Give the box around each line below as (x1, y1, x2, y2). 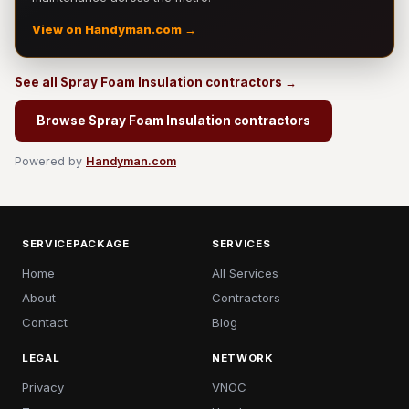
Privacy (22, 380, 64, 394)
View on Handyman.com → (32, 23, 196, 37)
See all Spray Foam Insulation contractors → (15, 75, 297, 89)
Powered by (15, 154, 86, 168)
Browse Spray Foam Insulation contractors (37, 113, 310, 128)
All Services (212, 266, 278, 280)
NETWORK (212, 351, 274, 364)
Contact (22, 315, 68, 330)
